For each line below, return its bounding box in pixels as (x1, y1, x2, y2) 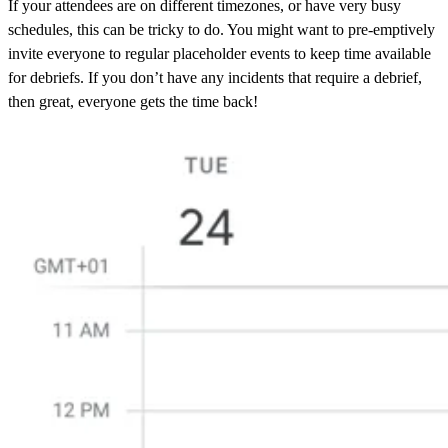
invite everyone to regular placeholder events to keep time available (8, 45, 431, 63)
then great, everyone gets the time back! (8, 93, 258, 111)
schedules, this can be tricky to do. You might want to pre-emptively (8, 21, 435, 39)
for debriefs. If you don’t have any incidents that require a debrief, (8, 69, 422, 87)
